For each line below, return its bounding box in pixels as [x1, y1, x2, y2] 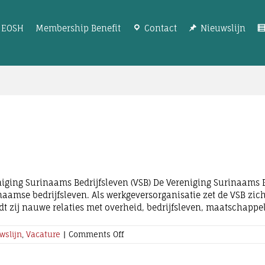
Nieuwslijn [201, 22, 245, 33]
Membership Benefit [35, 22, 121, 33]
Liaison [123, 251, 151, 261]
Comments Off [69, 230, 124, 239]
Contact [144, 22, 177, 33]
